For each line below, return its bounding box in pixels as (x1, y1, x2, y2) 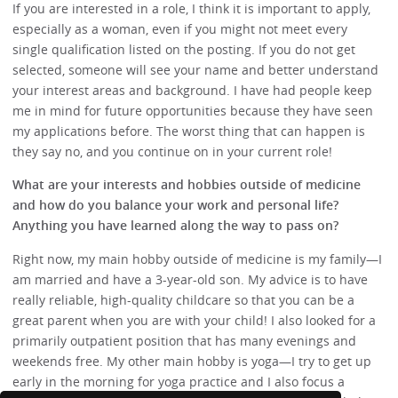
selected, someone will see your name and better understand (12, 61, 379, 79)
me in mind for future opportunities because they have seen (12, 102, 374, 120)
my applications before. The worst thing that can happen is (12, 123, 366, 140)
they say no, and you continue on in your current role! (12, 143, 333, 161)
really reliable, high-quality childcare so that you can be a (12, 291, 355, 308)
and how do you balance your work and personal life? (12, 196, 339, 214)
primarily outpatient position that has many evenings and (12, 331, 357, 349)
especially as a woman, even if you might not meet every (12, 20, 348, 38)
